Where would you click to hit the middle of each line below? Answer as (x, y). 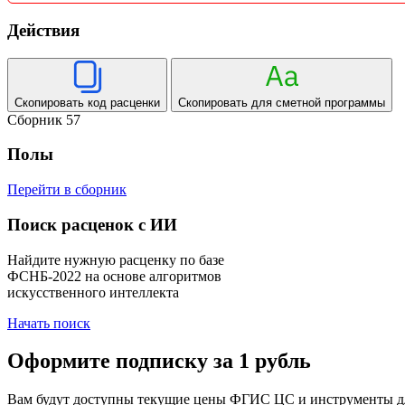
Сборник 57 (44, 119)
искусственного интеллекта (93, 292)
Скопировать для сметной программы (282, 102)
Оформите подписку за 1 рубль (159, 361)
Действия (43, 30)
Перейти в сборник (67, 190)
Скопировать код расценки (87, 102)
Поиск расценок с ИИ (92, 224)
